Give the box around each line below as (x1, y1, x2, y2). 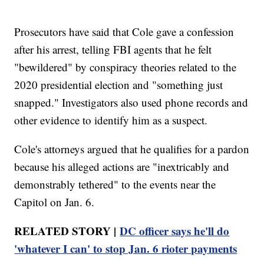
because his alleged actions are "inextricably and (14, 159, 230, 174)
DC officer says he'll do (120, 222, 230, 239)
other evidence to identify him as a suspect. (14, 112, 208, 127)
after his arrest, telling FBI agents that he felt (14, 41, 212, 57)
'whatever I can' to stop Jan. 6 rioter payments (14, 240, 237, 256)
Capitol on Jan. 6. (14, 194, 95, 209)
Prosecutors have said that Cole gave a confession (14, 24, 235, 39)
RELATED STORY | (14, 222, 120, 239)
